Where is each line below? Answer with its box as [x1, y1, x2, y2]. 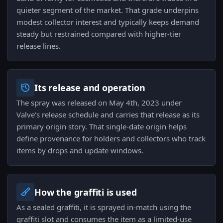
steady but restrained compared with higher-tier [16, 29, 181, 39]
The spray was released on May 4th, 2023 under [16, 98, 182, 108]
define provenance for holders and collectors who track [16, 133, 206, 144]
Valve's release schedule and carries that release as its [16, 110, 200, 120]
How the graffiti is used [34, 186, 137, 199]
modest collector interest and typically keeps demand [16, 17, 199, 27]
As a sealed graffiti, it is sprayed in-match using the [16, 202, 191, 213]
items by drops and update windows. [16, 145, 143, 156]
